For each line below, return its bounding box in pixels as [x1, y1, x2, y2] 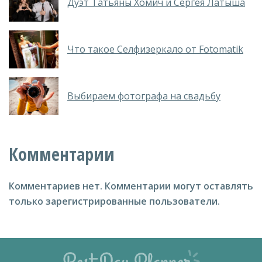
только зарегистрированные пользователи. [9, 194, 220, 208]
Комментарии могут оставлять [105, 179, 253, 192]
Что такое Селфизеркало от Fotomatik [67, 42, 243, 56]
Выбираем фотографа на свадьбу [67, 89, 220, 102]
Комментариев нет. [9, 179, 102, 192]
